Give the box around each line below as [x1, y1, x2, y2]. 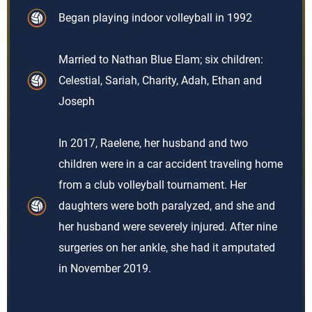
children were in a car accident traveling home [58, 157, 283, 171]
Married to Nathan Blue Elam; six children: [58, 53, 263, 66]
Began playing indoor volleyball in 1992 [58, 11, 252, 24]
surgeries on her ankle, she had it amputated [58, 241, 275, 254]
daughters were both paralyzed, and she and [58, 199, 275, 212]
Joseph [58, 95, 95, 108]
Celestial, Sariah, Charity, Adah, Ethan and [58, 74, 262, 87]
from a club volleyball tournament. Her [58, 178, 247, 192]
